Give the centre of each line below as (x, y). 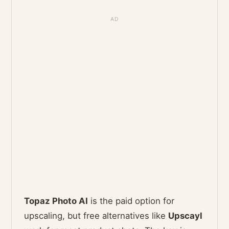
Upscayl (186, 216)
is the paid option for (131, 201)
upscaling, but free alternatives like (96, 216)
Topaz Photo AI (56, 201)
